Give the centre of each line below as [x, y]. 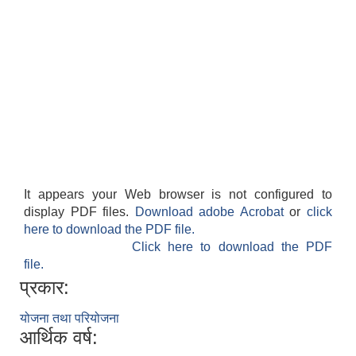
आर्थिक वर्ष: [59, 337]
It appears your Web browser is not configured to [178, 194]
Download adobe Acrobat [212, 211]
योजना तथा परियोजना [70, 318]
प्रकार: [44, 287]
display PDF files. [79, 211]
